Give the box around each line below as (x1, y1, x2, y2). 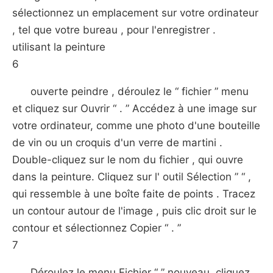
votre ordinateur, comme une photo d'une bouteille (12, 119, 260, 132)
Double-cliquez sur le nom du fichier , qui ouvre (12, 154, 243, 166)
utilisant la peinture (12, 41, 105, 53)
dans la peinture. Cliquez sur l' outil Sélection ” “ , (12, 171, 251, 183)
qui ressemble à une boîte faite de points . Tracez (12, 188, 255, 200)
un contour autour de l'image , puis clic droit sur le (12, 205, 257, 217)
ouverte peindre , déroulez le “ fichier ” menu (30, 85, 249, 97)
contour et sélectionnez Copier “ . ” (12, 222, 181, 234)
